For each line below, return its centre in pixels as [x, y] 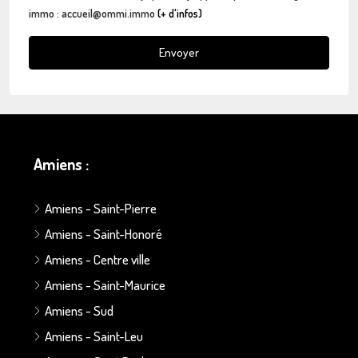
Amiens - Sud [79, 310]
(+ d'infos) [180, 13]
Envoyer [179, 52]
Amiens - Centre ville [97, 259]
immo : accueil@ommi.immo [93, 13]
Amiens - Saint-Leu [94, 336]
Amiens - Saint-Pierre [101, 208]
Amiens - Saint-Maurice [105, 284]
